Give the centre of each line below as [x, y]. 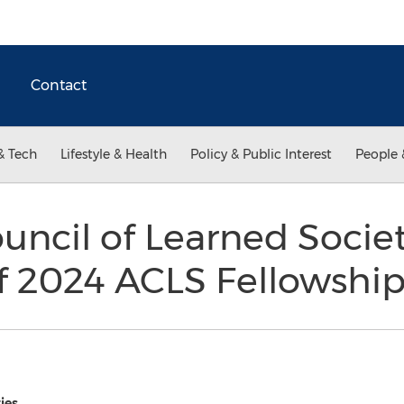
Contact [59, 85]
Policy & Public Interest [261, 154]
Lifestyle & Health [114, 154]
